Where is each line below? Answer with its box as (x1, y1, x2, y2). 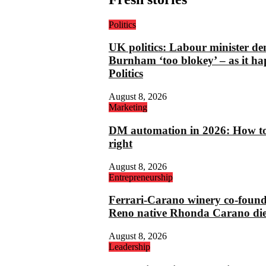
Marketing (108, 102, 147, 113)
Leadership (108, 242, 150, 252)
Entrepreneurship (108, 172, 173, 182)
